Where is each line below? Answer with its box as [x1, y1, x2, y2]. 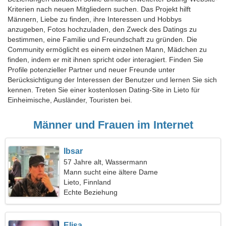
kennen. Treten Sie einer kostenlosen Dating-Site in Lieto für [8, 86, 200, 94]
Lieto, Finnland [64, 178, 111, 186]
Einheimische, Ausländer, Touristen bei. [8, 96, 132, 104]
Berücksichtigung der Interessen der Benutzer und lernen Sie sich [8, 76, 217, 84]
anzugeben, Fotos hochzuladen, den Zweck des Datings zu [8, 25, 197, 33]
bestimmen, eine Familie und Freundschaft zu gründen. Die [8, 35, 197, 43]
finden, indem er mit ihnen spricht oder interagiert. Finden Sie [8, 55, 203, 64]
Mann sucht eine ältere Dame [64, 168, 158, 176]
